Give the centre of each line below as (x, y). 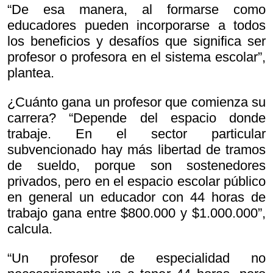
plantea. (31, 73)
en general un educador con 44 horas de (136, 197)
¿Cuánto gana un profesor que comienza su (136, 102)
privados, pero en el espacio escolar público (136, 182)
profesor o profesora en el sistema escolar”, (136, 57)
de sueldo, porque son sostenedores (136, 166)
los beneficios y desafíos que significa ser (136, 41)
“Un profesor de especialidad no (136, 258)
